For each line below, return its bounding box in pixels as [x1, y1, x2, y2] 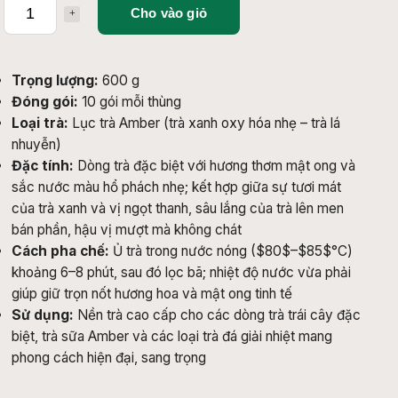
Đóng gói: [12, 93, 78, 111]
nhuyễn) [12, 136, 61, 154]
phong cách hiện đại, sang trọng [12, 349, 206, 367]
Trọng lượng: [12, 72, 99, 90]
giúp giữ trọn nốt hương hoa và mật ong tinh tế [12, 285, 292, 303]
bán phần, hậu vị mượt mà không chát [12, 221, 242, 239]
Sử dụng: [12, 306, 74, 324]
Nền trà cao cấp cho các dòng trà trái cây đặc [74, 306, 361, 324]
